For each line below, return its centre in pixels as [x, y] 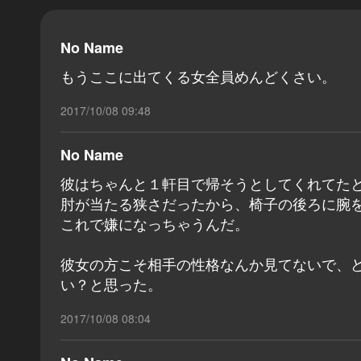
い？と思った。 [111, 283]
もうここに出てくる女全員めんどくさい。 [198, 75]
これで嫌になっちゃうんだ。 [155, 223]
